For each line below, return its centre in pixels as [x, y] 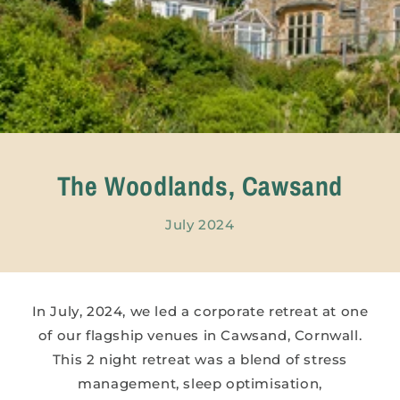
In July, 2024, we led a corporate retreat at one [200, 312]
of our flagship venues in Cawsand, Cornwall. [200, 336]
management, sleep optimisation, [200, 384]
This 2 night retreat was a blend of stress [200, 360]
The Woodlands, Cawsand [200, 186]
